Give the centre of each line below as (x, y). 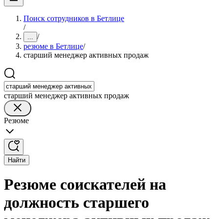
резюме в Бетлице (53, 46)
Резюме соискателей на (85, 185)
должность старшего (77, 203)
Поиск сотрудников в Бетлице (74, 18)
